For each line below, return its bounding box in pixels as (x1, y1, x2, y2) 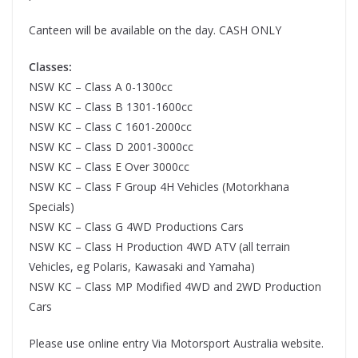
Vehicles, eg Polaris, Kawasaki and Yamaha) (29, 259, 255, 274)
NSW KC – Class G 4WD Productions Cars (29, 219, 244, 234)
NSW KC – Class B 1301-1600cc (29, 99, 193, 114)
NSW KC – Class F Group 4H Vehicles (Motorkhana (29, 179, 289, 194)
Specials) (29, 199, 74, 214)
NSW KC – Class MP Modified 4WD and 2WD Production (29, 279, 321, 294)
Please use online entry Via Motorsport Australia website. (29, 336, 324, 351)
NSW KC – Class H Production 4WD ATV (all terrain (29, 239, 290, 254)
